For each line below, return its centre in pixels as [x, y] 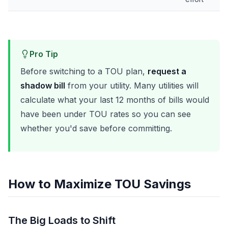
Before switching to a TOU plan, [84, 71]
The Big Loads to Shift [62, 220]
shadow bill [43, 85]
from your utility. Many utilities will [132, 85]
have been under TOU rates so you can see [106, 114]
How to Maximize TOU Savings [99, 184]
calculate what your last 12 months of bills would [115, 100]
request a [167, 71]
